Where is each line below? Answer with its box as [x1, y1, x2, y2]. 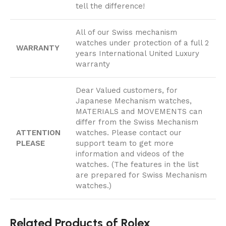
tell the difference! [76, 1, 145, 11]
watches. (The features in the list [76, 159, 199, 169]
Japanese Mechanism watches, [76, 96, 192, 105]
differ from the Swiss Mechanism [76, 117, 198, 127]
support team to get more [76, 138, 174, 148]
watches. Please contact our [76, 128, 182, 137]
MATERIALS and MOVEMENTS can [76, 106, 202, 116]
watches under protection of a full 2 [76, 38, 209, 47]
